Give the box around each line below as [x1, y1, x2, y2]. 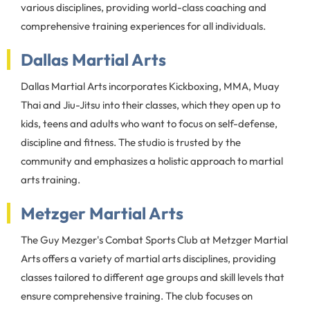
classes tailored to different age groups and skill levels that [21, 270, 284, 284]
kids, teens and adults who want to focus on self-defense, [21, 116, 277, 130]
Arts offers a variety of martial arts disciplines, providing [21, 251, 276, 265]
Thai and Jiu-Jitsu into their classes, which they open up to [21, 98, 280, 111]
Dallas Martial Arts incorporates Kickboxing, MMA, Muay [21, 79, 280, 93]
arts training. [21, 172, 80, 186]
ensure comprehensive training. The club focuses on [21, 289, 253, 302]
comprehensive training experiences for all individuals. [21, 19, 266, 33]
